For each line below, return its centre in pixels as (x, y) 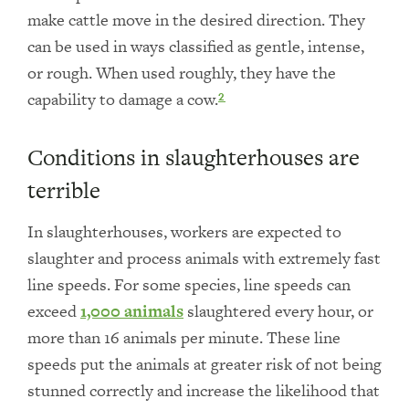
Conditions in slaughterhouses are (194, 157)
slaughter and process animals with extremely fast (204, 258)
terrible (64, 190)
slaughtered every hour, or (278, 311)
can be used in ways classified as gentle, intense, (196, 46)
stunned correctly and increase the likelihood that (204, 390)
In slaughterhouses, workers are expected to (184, 231)
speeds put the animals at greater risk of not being (204, 364)
